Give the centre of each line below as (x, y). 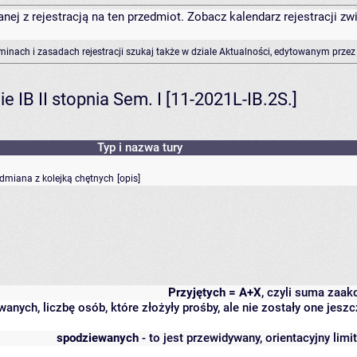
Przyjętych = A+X (215, 292)
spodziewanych (98, 337)
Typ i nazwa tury (139, 147)
